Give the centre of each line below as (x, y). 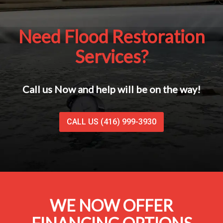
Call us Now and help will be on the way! (111, 89)
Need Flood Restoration (111, 37)
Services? (111, 56)
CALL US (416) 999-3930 (111, 122)
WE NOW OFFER (111, 206)
